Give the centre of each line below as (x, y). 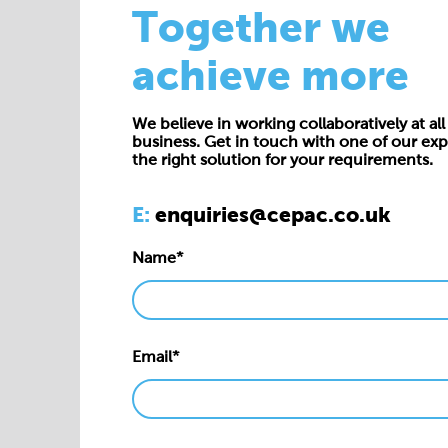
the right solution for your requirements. (282, 159)
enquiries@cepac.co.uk (273, 214)
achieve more (270, 75)
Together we (261, 27)
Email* (155, 356)
